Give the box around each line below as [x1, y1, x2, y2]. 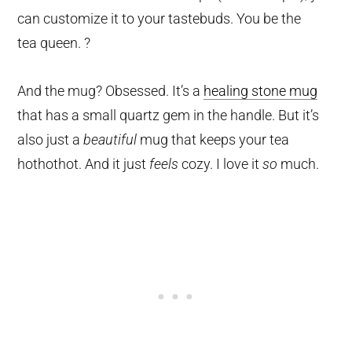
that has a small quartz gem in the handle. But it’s [17, 106, 320, 123]
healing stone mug [203, 82, 318, 99]
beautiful [83, 130, 137, 148]
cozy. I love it [178, 155, 263, 172]
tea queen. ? [17, 34, 91, 51]
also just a [17, 130, 84, 148]
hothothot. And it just [17, 155, 150, 172]
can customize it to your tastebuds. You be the [17, 9, 302, 27]
